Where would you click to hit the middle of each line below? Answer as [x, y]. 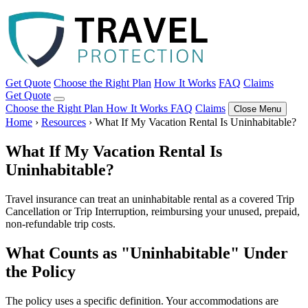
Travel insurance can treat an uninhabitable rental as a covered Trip [150, 199]
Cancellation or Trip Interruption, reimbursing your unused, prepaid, [153, 211]
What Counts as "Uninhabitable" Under [147, 253]
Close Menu [257, 109]
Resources [64, 122]
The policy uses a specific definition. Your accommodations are [142, 300]
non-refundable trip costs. [60, 223]
